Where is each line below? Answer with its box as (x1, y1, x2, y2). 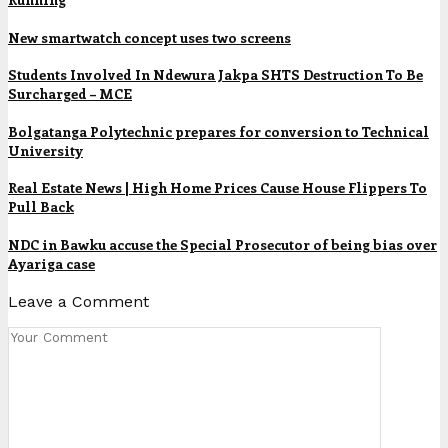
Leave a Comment (8, 291, 149, 311)
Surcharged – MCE (8, 84, 132, 104)
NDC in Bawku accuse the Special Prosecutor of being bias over (8, 235, 437, 254)
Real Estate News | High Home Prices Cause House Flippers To (8, 178, 427, 198)
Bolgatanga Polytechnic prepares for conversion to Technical (8, 121, 429, 141)
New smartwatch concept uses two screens (8, 27, 291, 47)
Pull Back (8, 197, 74, 217)
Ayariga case (8, 254, 95, 273)
